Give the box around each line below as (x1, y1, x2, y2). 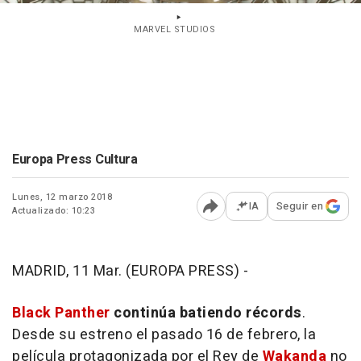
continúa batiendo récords (114, 302, 302, 324)
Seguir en (276, 198, 323, 214)
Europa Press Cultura (12, 150, 138, 169)
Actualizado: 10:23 (12, 204, 95, 218)
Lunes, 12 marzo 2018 (12, 190, 112, 204)
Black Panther (12, 302, 110, 324)
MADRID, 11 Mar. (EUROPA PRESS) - (12, 260, 248, 282)
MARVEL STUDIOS (134, 23, 215, 36)
